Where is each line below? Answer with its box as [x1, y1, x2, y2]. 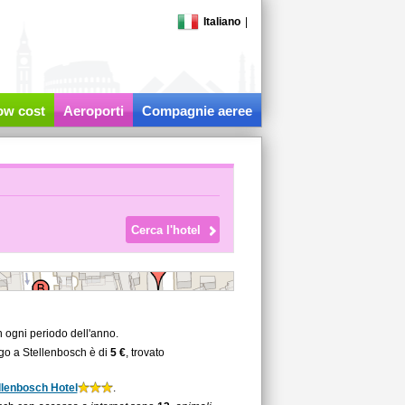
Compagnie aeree [141, 103, 252, 118]
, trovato [126, 346, 165, 359]
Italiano [202, 15, 240, 28]
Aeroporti [62, 103, 124, 118]
